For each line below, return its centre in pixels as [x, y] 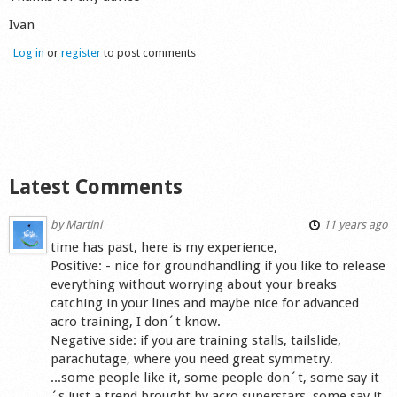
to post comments [148, 53]
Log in [29, 53]
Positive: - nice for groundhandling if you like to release [218, 266]
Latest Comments [96, 187]
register [81, 53]
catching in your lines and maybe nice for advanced [205, 303]
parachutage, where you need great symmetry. [192, 359]
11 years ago [354, 224]
